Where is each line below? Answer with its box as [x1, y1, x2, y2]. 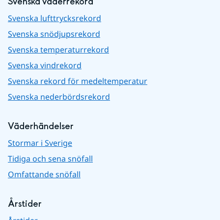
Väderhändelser [8, 120, 74, 133]
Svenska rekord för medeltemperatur [8, 76, 147, 87]
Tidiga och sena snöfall [8, 153, 93, 165]
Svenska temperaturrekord [8, 44, 109, 55]
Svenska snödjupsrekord [8, 28, 100, 40]
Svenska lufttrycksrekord [8, 13, 101, 24]
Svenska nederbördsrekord [8, 91, 110, 103]
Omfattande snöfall [8, 169, 81, 180]
